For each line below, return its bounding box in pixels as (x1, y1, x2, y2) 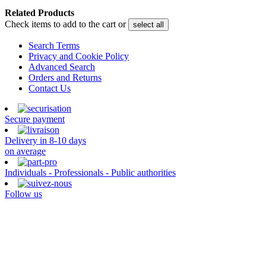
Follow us (5, 189, 42, 199)
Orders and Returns (28, 72, 102, 83)
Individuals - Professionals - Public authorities (5, 167, 176, 178)
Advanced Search (28, 62, 95, 72)
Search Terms (28, 40, 80, 51)
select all (133, 20, 164, 30)
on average (5, 146, 46, 157)
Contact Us (28, 83, 71, 94)
